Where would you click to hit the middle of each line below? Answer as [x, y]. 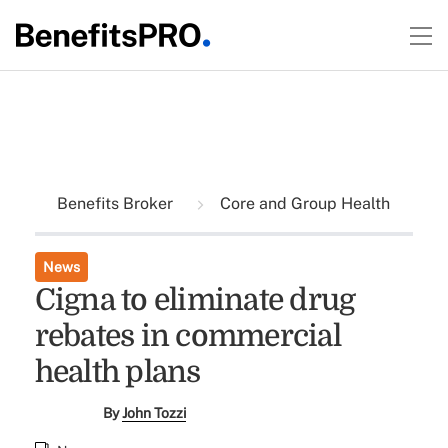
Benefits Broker [116, 203]
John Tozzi [154, 413]
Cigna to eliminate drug [195, 300]
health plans [117, 372]
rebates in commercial [187, 336]
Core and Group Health [302, 203]
